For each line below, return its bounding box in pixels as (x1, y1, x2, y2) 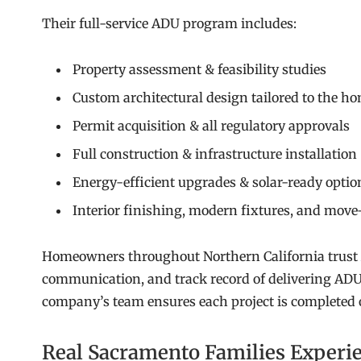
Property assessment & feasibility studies (73, 60, 326, 77)
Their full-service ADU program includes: (42, 15, 297, 32)
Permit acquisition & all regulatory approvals (73, 118, 350, 135)
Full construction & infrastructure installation (73, 146, 357, 163)
